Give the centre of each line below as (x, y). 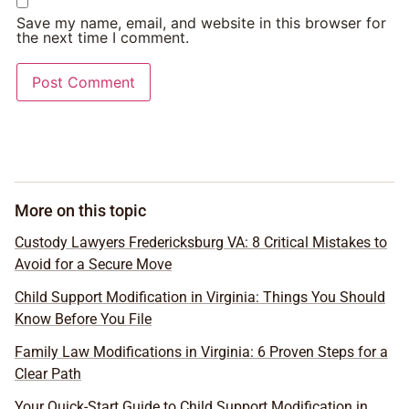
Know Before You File (83, 319)
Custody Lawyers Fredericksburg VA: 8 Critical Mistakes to (201, 242)
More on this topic (80, 210)
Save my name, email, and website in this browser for (201, 23)
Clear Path (48, 374)
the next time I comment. (103, 37)
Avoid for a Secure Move (93, 264)
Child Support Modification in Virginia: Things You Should (200, 297)
